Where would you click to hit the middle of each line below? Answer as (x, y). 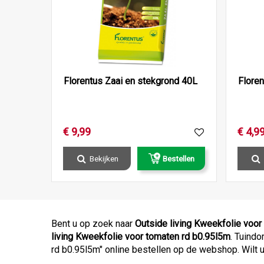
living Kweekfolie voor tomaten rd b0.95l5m (141, 237)
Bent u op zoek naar (93, 224)
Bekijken (104, 159)
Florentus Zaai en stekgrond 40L (131, 81)
